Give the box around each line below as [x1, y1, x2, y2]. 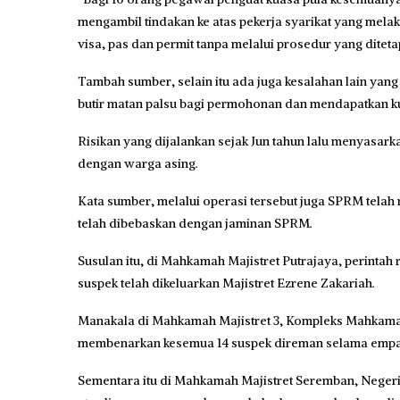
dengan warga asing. [78, 154, 198, 171]
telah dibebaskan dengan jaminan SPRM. [78, 214, 312, 231]
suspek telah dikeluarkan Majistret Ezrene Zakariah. [78, 274, 375, 291]
